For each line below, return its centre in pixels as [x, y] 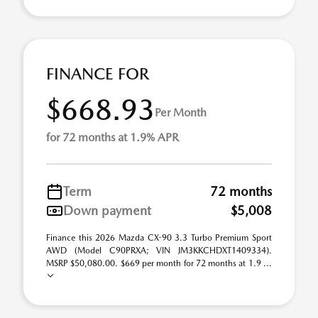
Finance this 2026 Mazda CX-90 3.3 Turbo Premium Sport [159, 238]
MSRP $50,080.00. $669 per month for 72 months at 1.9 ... [159, 263]
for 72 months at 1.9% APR [113, 137]
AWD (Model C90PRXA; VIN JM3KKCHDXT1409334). [159, 251]
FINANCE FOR [98, 74]
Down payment [107, 210]
